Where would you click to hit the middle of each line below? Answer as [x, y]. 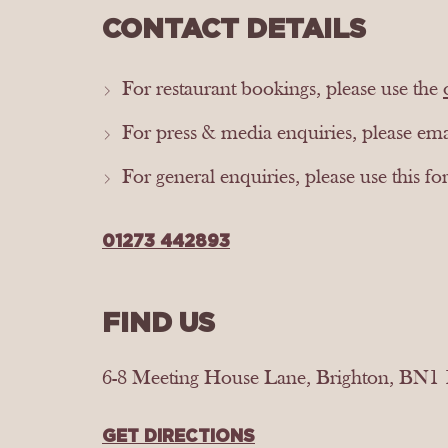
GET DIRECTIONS [178, 435]
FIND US [158, 322]
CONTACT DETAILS [234, 28]
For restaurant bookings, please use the [282, 89]
